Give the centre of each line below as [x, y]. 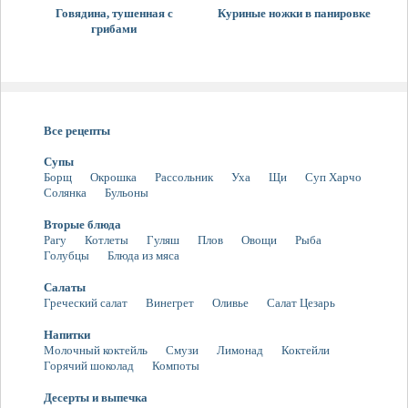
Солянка [65, 193]
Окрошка [113, 178]
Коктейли [306, 351]
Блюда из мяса [143, 256]
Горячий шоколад [89, 366]
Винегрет [170, 303]
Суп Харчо [333, 178]
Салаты [65, 288]
